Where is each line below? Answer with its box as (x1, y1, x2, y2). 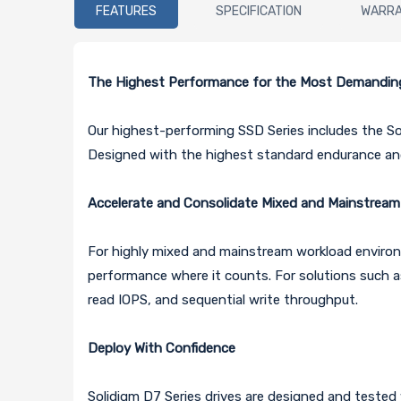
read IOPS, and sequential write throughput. (88, 292, 359, 309)
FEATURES (96, 3, 158, 19)
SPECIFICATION (216, 3, 303, 19)
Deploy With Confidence (88, 340, 240, 357)
